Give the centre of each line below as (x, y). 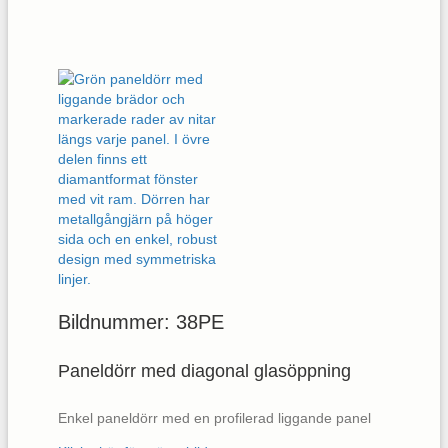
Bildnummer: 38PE (141, 322)
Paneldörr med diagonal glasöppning (204, 371)
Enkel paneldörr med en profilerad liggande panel (214, 418)
